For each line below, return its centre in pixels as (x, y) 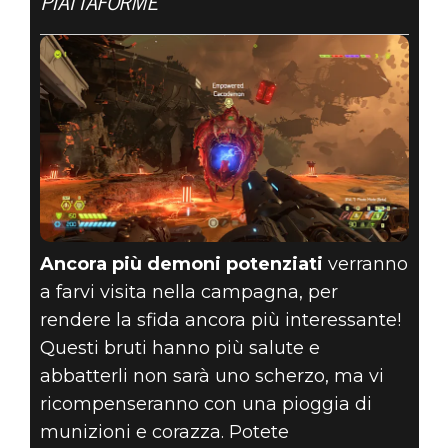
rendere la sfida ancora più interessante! (220, 320)
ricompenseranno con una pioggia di (205, 404)
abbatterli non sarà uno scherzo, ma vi (211, 376)
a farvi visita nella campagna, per (188, 292)
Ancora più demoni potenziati (181, 264)
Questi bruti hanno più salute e (179, 348)
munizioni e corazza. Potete (164, 432)
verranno (365, 264)
